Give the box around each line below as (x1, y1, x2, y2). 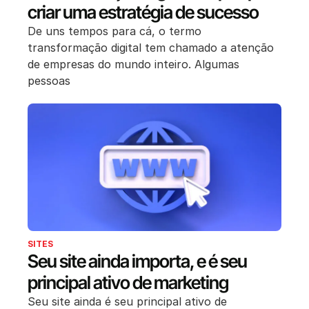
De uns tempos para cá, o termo (28, 23, 201, 38)
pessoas (28, 73, 70, 88)
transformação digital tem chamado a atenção (28, 40, 274, 54)
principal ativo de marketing (28, 272, 228, 294)
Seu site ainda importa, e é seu (28, 250, 247, 272)
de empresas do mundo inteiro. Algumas (28, 57, 239, 71)
